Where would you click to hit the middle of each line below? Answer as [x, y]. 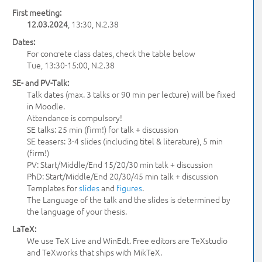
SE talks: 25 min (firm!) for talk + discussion [103, 129]
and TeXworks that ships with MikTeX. [95, 252]
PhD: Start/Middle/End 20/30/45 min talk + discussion [123, 176]
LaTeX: [25, 229]
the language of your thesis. [77, 211]
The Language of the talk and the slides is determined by [129, 199]
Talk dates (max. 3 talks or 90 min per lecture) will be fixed [132, 94]
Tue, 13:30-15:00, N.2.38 [71, 65]
